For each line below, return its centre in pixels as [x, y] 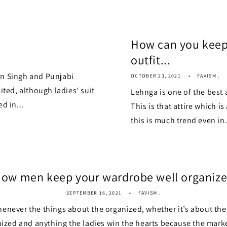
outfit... [151, 60]
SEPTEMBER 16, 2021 [94, 193]
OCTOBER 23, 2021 [156, 76]
